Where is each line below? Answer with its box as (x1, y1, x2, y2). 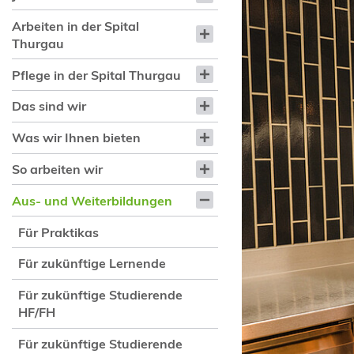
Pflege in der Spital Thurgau (11, 66, 181, 83)
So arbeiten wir (11, 161, 103, 177)
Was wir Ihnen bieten (11, 130, 141, 146)
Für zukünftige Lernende (18, 255, 167, 272)
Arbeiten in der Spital (11, 17, 139, 34)
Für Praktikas (18, 224, 100, 240)
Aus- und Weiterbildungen (11, 192, 172, 209)
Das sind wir (11, 98, 86, 115)
